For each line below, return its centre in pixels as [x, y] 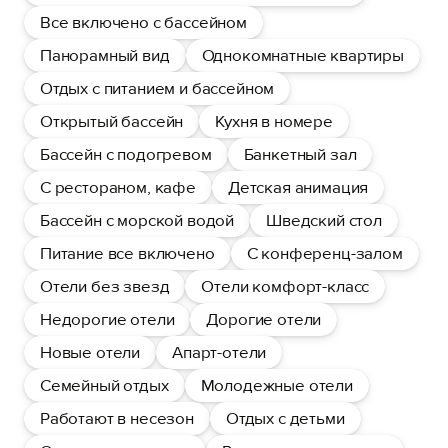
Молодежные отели [276, 385]
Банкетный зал [300, 154]
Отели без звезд [105, 286]
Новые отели [90, 352]
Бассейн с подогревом [126, 154]
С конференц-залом [324, 253]
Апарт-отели [219, 352]
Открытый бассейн [112, 121]
